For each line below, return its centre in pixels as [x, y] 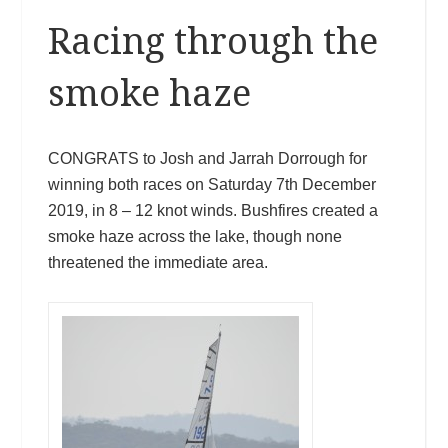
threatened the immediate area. [157, 262]
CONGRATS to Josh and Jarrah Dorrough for [207, 158]
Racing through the [212, 41]
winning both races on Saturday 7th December [211, 184]
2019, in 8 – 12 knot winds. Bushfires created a [212, 210]
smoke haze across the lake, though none [194, 236]
